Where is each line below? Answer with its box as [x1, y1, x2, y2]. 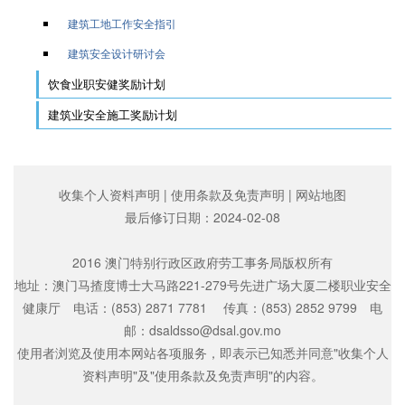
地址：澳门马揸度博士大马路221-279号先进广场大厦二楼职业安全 [14, 276, 391, 295]
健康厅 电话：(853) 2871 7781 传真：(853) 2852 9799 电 [23, 298, 382, 317]
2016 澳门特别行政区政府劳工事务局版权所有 [72, 253, 333, 272]
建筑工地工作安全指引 [68, 15, 176, 32]
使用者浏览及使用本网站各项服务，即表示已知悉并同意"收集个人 [16, 344, 389, 363]
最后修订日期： [125, 208, 213, 227]
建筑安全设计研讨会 [68, 45, 165, 61]
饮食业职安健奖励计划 [48, 75, 165, 93]
